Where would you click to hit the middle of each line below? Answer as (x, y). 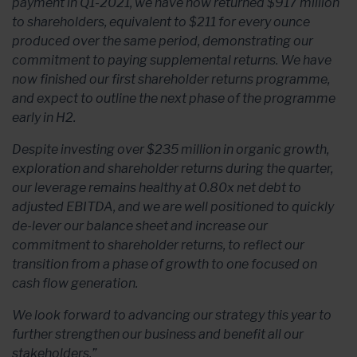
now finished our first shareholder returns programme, (171, 79)
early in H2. (44, 118)
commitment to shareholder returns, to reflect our (158, 245)
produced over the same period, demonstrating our (163, 41)
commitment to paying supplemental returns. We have (172, 60)
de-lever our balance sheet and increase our (140, 226)
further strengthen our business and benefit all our (158, 334)
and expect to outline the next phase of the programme (174, 98)
